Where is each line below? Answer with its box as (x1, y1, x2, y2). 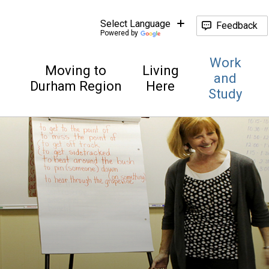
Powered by (100, 28, 138, 37)
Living (142, 63, 179, 78)
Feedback (216, 20, 258, 31)
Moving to (45, 63, 107, 78)
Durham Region (29, 79, 122, 94)
